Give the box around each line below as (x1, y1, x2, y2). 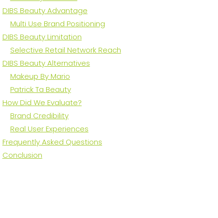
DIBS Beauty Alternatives (2, 58, 90, 69)
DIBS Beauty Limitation (2, 32, 82, 42)
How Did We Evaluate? (2, 97, 82, 108)
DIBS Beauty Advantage (2, 5, 88, 16)
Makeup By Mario (10, 71, 70, 82)
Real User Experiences (10, 124, 89, 134)
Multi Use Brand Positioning (10, 18, 105, 29)
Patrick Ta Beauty (10, 84, 71, 95)
